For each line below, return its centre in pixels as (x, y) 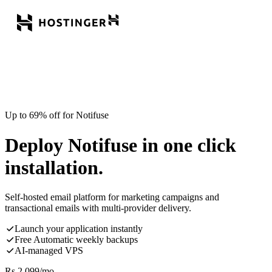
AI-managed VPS (49, 251)
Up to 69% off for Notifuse (57, 115)
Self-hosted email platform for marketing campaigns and (112, 197)
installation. (54, 167)
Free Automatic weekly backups (76, 240)
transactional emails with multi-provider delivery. (98, 208)
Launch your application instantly (79, 229)
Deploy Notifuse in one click (121, 145)
